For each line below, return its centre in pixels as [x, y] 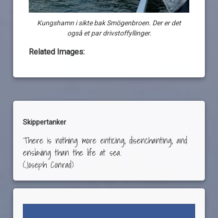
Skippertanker [45, 122]
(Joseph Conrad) [48, 165]
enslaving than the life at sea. [72, 153]
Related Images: [57, 52]
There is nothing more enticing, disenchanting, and [105, 141]
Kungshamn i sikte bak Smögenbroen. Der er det [109, 23]
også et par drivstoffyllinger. [109, 33]
